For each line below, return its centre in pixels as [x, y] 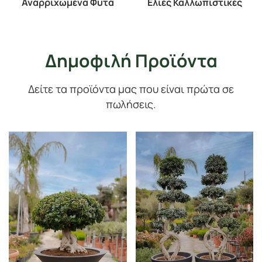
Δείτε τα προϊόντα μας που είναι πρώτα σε [131, 89]
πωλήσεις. [131, 104]
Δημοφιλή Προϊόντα [131, 61]
